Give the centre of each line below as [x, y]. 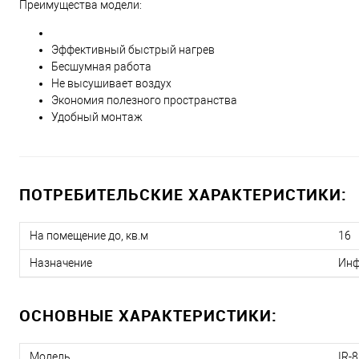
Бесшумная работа [101, 67]
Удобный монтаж [97, 117]
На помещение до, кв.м [89, 236]
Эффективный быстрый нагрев [133, 50]
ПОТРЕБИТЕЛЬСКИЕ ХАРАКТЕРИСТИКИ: [183, 195]
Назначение [61, 263]
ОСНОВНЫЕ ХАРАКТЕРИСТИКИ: [148, 316]
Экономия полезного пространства [144, 101]
